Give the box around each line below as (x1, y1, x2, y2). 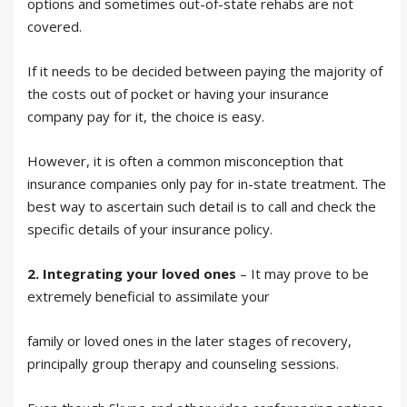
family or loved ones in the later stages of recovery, (27, 332, 352, 351)
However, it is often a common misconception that (27, 152, 343, 171)
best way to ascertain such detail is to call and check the (27, 197, 376, 216)
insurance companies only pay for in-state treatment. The (27, 174, 386, 194)
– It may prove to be (236, 264, 369, 283)
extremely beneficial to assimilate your (27, 287, 270, 306)
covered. (27, 17, 82, 36)
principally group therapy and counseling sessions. (27, 354, 339, 373)
